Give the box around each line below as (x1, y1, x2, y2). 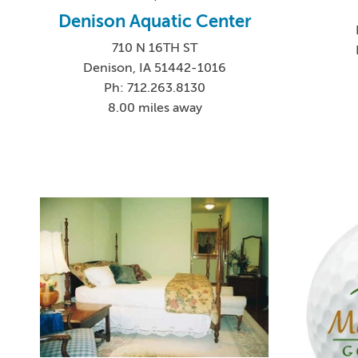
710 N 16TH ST (112, 41, 198, 56)
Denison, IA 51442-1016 (83, 61, 227, 76)
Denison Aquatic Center (58, 11, 252, 32)
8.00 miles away (107, 101, 202, 116)
